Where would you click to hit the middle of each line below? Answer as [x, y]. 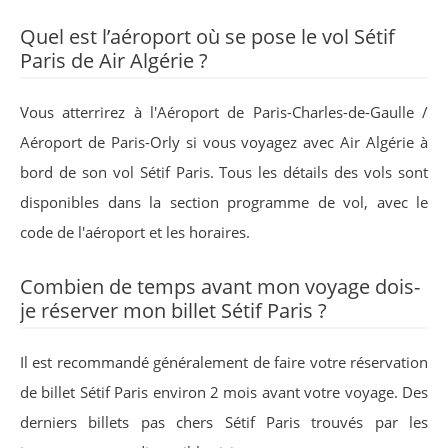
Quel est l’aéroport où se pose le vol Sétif [207, 36]
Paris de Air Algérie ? [114, 60]
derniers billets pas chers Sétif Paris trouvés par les [224, 422]
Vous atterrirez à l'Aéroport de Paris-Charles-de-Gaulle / [224, 112]
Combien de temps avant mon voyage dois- [220, 286]
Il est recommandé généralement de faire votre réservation [224, 362]
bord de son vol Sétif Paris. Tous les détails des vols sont [224, 172]
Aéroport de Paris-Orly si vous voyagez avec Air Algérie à [224, 142]
